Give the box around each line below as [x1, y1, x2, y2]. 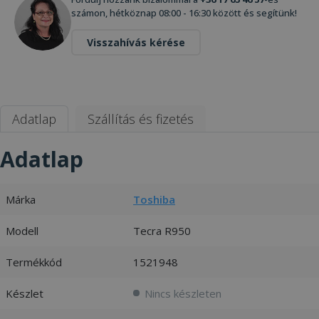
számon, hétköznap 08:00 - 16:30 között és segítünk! [71, 6, 297, 19]
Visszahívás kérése [87, 35, 185, 49]
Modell [6, 223, 38, 238]
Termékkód [6, 254, 62, 269]
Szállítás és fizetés [88, 110, 194, 127]
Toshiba [133, 192, 175, 206]
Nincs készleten [145, 286, 221, 300]
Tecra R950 [133, 223, 191, 238]
